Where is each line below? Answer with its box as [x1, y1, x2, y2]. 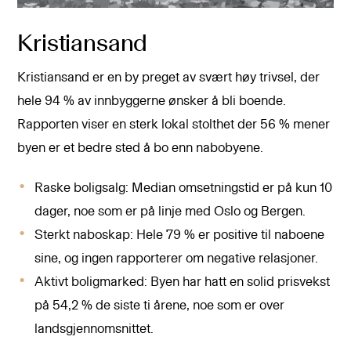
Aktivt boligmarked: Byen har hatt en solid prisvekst [34, 275, 331, 288]
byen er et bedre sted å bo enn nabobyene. [17, 141, 264, 154]
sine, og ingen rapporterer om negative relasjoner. [34, 251, 319, 265]
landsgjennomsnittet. [34, 322, 154, 335]
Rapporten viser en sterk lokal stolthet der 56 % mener [17, 118, 331, 131]
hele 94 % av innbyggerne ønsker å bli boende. [17, 94, 287, 107]
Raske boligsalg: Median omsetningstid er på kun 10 [34, 181, 333, 194]
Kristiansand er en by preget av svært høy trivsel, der [17, 71, 320, 84]
